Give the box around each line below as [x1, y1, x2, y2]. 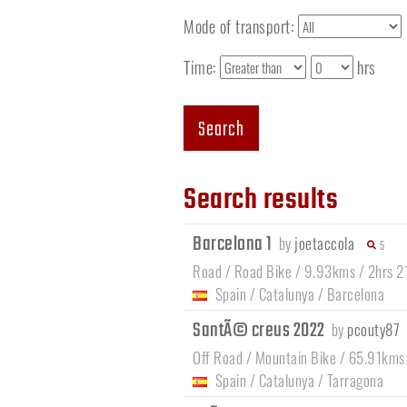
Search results [184, 177, 338, 224]
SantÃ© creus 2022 [193, 315, 328, 347]
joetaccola [294, 232, 354, 255]
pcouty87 [347, 318, 400, 342]
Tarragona [326, 369, 383, 392]
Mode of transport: [184, 15, 298, 38]
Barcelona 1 [193, 229, 275, 261]
